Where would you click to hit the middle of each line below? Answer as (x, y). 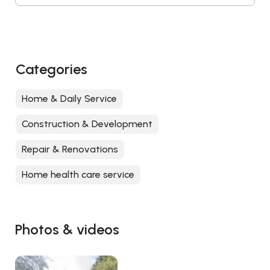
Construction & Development (87, 124)
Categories (52, 69)
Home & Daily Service (69, 99)
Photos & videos (67, 230)
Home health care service (78, 175)
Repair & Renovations (70, 149)
